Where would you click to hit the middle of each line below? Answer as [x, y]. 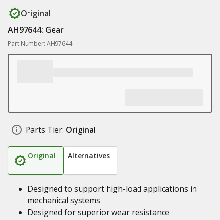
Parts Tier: [45, 130]
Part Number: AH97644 [40, 43]
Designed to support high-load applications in [112, 189]
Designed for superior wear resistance [98, 212]
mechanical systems [64, 200]
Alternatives [89, 155]
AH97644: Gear [36, 30]
